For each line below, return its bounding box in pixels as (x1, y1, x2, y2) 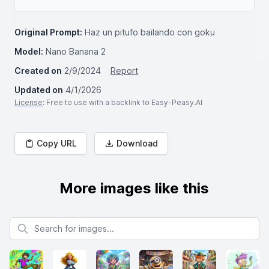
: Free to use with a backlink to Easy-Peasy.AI (43, 98, 202, 107)
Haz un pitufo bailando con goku (85, 27, 215, 37)
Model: (14, 46, 43, 56)
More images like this (59, 180, 210, 197)
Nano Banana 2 (46, 46, 106, 56)
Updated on (14, 85, 63, 95)
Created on (14, 65, 62, 76)
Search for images (9, 217, 82, 228)
